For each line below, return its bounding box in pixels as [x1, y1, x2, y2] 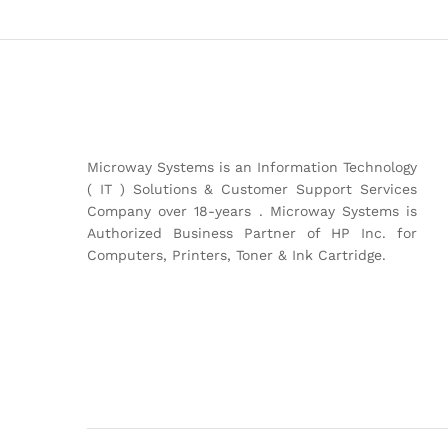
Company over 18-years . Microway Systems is [87, 202, 417, 219]
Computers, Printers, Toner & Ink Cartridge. [87, 246, 386, 263]
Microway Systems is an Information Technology [87, 158, 417, 175]
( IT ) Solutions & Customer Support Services [87, 180, 417, 197]
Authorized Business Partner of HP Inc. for [87, 224, 417, 241]
